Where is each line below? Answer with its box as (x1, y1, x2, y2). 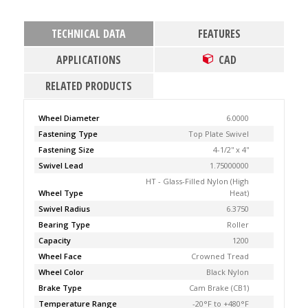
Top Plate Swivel (188, 129, 250, 139)
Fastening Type (38, 129, 98, 139)
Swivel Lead (38, 160, 83, 170)
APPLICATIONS (56, 52, 121, 67)
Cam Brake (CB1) (189, 283, 250, 293)
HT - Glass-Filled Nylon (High (146, 176, 250, 186)
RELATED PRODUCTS (45, 78, 132, 93)
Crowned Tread (191, 251, 250, 261)
